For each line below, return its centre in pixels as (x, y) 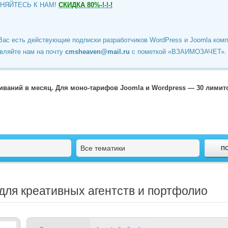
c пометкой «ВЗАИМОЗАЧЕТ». (178, 52)
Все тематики (103, 148)
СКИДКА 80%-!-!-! (85, 5)
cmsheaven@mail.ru (97, 52)
